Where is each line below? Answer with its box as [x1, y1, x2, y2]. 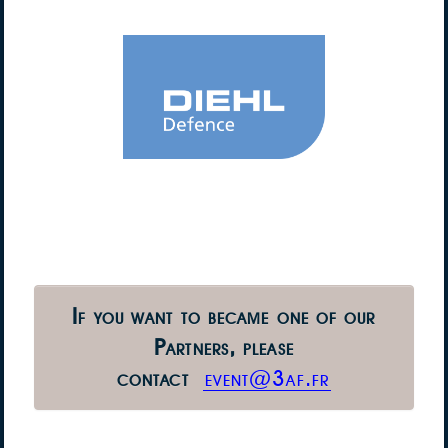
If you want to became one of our [72, 302, 376, 329]
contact [116, 364, 203, 391]
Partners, [154, 333, 244, 360]
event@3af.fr [204, 364, 329, 391]
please [243, 333, 294, 360]
